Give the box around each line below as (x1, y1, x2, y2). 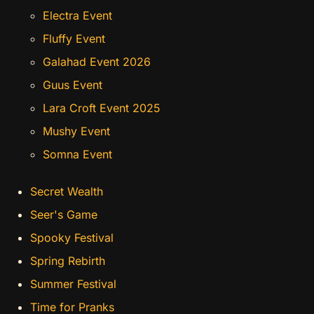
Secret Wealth (30, 184, 104, 199)
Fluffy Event (42, 31, 105, 46)
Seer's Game (30, 207, 98, 222)
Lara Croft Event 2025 (42, 100, 161, 115)
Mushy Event (42, 123, 110, 138)
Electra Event (42, 8, 112, 22)
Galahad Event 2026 (42, 54, 151, 69)
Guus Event (42, 77, 102, 92)
